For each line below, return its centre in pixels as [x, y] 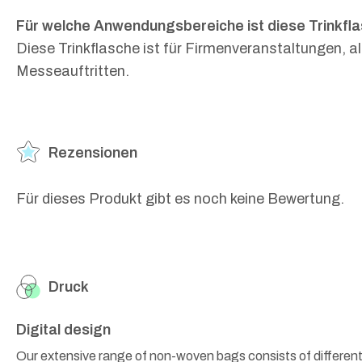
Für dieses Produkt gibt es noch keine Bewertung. [180, 199]
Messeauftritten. [73, 72]
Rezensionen [93, 153]
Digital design [63, 330]
